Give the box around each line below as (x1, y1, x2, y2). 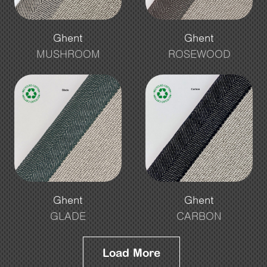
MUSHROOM (36, 48, 100, 60)
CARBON (176, 210, 222, 222)
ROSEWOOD (167, 48, 231, 60)
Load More (102, 245, 160, 261)
